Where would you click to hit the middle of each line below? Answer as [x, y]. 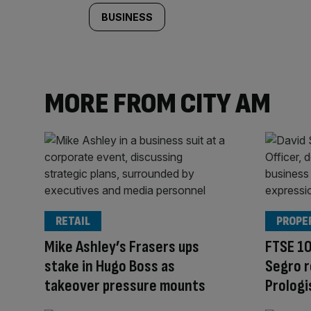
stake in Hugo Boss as [110, 266]
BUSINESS [127, 17]
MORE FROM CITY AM [158, 103]
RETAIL [73, 221]
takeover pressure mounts [125, 285]
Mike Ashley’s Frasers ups [122, 246]
